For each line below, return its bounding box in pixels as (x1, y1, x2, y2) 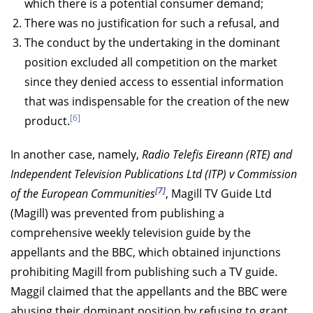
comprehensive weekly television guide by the (10, 224, 251, 240)
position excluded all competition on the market (24, 54, 277, 70)
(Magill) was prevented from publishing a (10, 205, 224, 221)
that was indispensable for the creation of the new (24, 93, 289, 109)
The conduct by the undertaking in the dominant (24, 34, 280, 50)
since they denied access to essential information (24, 73, 284, 89)
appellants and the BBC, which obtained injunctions (10, 244, 281, 260)
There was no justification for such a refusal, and (24, 15, 279, 31)
